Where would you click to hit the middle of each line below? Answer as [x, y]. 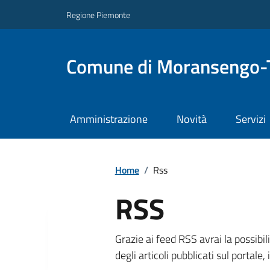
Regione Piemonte [98, 14]
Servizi [250, 119]
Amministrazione [108, 119]
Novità [191, 119]
